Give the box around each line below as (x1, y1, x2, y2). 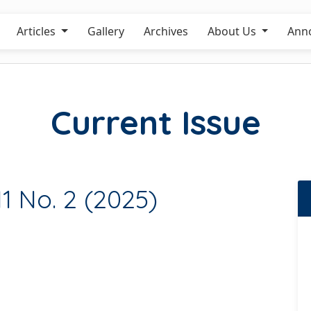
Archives (143, 23, 188, 39)
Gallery (87, 23, 124, 39)
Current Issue (50, 101, 261, 143)
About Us (207, 23, 259, 39)
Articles (16, 23, 58, 39)
